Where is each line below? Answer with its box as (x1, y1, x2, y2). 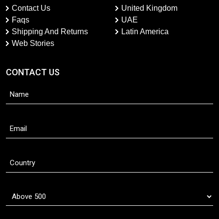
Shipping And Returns (12, 27, 88, 36)
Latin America (121, 27, 169, 36)
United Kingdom (121, 4, 177, 13)
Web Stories (12, 39, 54, 48)
